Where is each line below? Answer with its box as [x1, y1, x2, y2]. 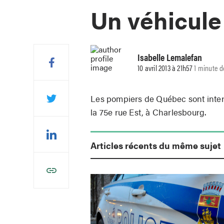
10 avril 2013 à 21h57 [137, 62, 192, 74]
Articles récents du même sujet [90, 138, 221, 151]
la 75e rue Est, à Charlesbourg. [90, 105, 206, 118]
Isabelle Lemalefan [137, 50, 202, 64]
